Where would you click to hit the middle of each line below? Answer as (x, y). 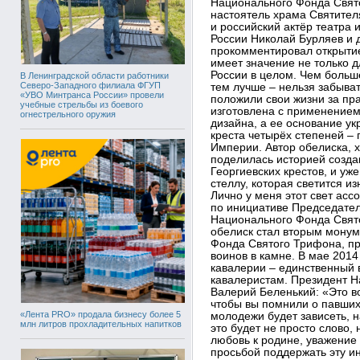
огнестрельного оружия (68, 114)
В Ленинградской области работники (94, 76)
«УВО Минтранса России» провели (92, 95)
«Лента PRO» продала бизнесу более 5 (100, 314)
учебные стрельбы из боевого (82, 104)
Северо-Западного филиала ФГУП (90, 85)
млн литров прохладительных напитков (101, 324)
